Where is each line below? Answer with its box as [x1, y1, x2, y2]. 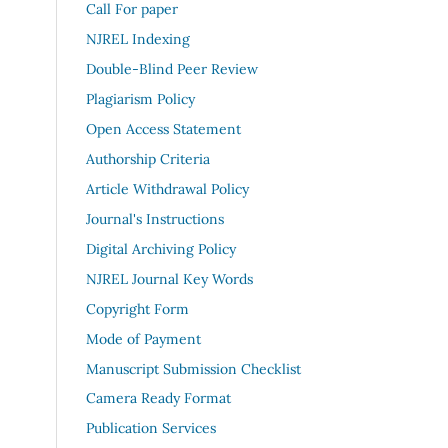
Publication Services [86, 419, 216, 438]
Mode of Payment [86, 329, 201, 348]
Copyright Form [86, 299, 189, 318]
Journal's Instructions [86, 209, 224, 228]
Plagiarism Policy [86, 89, 195, 108]
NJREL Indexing [86, 29, 190, 48]
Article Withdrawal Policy [86, 179, 249, 198]
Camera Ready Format [86, 389, 231, 408]
